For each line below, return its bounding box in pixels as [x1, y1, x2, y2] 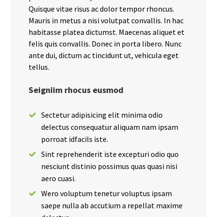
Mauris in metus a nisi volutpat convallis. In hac [29, 15, 184, 26]
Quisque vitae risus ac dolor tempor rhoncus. [29, 4, 175, 14]
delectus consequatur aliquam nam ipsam [41, 122, 179, 132]
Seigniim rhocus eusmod [29, 84, 124, 96]
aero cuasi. [41, 173, 76, 184]
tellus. [29, 62, 50, 72]
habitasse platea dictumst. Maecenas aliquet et [29, 27, 185, 37]
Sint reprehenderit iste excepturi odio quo [41, 149, 179, 159]
